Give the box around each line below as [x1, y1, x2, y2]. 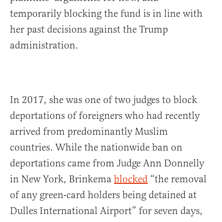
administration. [10, 39, 78, 52]
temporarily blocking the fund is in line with [10, 7, 203, 20]
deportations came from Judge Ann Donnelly [10, 157, 204, 170]
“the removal [148, 173, 207, 186]
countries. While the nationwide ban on [10, 141, 182, 154]
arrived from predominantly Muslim [10, 125, 168, 138]
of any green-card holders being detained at [10, 189, 197, 202]
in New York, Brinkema [10, 173, 114, 186]
